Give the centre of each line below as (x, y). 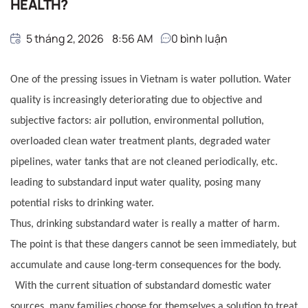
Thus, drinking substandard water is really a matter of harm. (145, 224)
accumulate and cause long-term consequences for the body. (146, 265)
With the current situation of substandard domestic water (143, 286)
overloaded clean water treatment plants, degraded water (141, 141)
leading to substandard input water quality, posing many (135, 183)
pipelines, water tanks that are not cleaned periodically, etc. (144, 162)
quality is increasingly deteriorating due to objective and (136, 100)
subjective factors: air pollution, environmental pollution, (137, 121)
